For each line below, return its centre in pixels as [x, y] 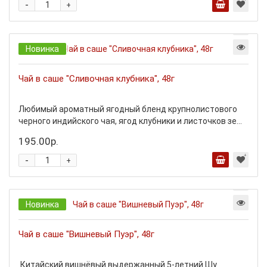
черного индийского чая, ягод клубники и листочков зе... [130, 121]
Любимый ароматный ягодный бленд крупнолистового [128, 109]
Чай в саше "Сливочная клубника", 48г [97, 79]
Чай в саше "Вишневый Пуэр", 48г [86, 234]
